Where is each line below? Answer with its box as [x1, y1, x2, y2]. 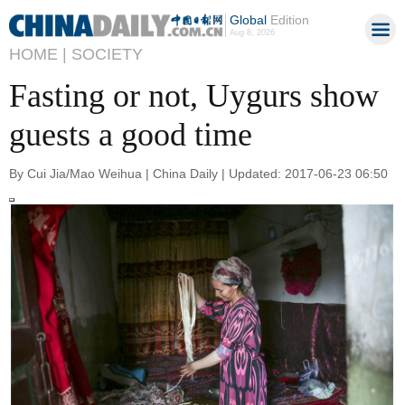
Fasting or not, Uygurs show [9, 78, 379, 114]
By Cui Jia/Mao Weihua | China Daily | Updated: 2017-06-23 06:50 [9, 165, 388, 181]
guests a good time [9, 117, 252, 153]
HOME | [9, 45, 67, 63]
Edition [266, 13, 309, 27]
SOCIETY [71, 45, 143, 63]
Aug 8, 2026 [229, 28, 275, 37]
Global [229, 13, 267, 27]
